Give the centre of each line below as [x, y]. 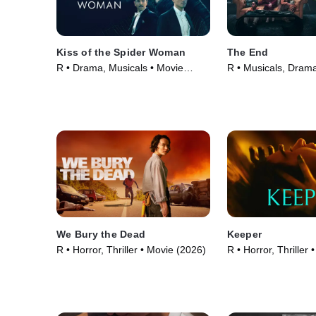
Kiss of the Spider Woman [121, 53]
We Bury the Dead [101, 234]
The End [248, 53]
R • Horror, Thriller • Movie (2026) [131, 249]
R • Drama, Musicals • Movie [120, 68]
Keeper [244, 234]
